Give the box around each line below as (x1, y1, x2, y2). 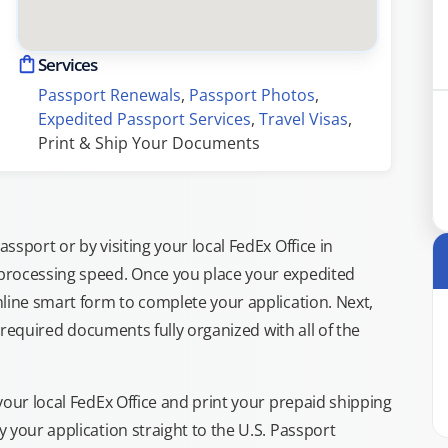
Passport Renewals (38, 84, 181, 106)
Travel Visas (259, 108, 348, 130)
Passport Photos (189, 84, 315, 106)
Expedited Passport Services (38, 108, 251, 130)
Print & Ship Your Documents (38, 132, 260, 154)
